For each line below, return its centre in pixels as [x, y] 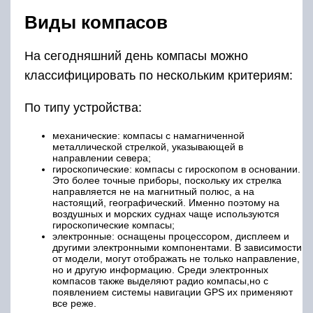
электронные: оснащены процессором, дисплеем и [171, 236]
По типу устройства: [83, 108]
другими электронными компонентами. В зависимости [177, 248]
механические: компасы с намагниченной [148, 136]
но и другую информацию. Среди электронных [160, 270]
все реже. [74, 304]
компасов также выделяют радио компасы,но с [160, 281]
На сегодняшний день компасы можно [136, 56]
